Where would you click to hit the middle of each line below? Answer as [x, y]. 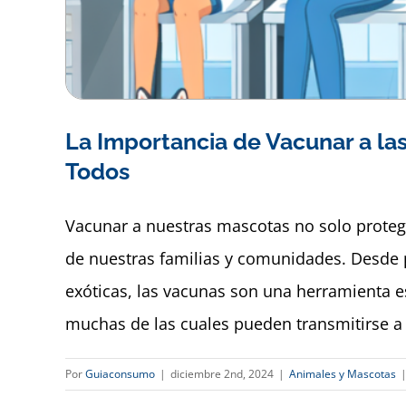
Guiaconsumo [120, 373]
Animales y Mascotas [343, 373]
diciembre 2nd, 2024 [222, 373]
